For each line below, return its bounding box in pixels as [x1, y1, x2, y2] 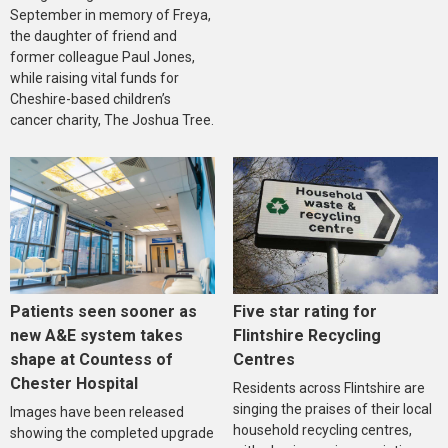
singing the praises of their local [232, 400, 432, 417]
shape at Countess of [10, 349, 173, 369]
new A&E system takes [10, 325, 183, 345]
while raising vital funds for [10, 69, 179, 86]
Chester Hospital [10, 373, 138, 393]
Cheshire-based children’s [10, 90, 171, 107]
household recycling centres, [232, 421, 412, 438]
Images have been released [10, 403, 184, 420]
